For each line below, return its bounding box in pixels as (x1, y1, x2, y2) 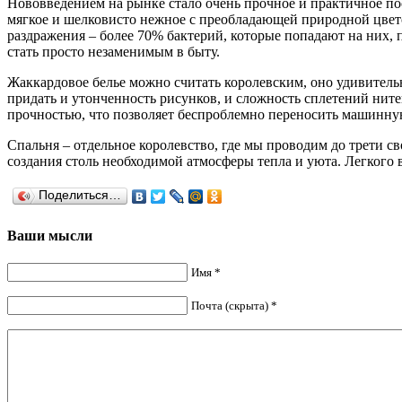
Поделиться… (39, 188, 121, 202)
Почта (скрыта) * (191, 299, 277, 313)
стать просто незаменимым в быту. (7, 43, 220, 59)
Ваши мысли (7, 228, 92, 244)
